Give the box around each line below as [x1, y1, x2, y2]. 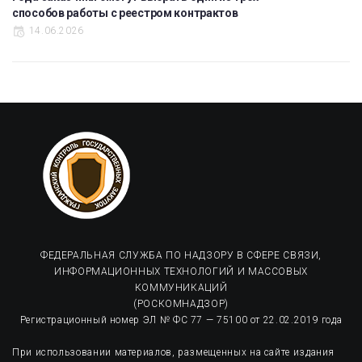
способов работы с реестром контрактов [12, 6, 238, 20]
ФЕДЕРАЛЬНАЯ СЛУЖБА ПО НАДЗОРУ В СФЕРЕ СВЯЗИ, [40, 249, 322, 261]
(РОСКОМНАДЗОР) [133, 297, 229, 309]
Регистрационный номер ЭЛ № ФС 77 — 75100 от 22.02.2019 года [19, 314, 343, 326]
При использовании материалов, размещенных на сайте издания [12, 346, 335, 358]
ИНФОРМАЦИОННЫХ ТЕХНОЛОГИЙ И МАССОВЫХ [53, 265, 309, 277]
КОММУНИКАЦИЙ [134, 281, 228, 293]
